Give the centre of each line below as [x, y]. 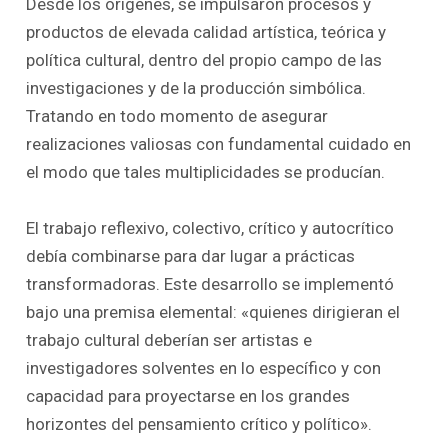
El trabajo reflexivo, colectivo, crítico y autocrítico [210, 227]
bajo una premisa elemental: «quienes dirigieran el [213, 311]
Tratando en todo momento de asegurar [177, 116]
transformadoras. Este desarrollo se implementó [210, 283]
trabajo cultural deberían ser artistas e [169, 339]
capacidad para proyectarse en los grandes [188, 395]
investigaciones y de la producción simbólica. [196, 88]
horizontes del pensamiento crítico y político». [199, 423]
